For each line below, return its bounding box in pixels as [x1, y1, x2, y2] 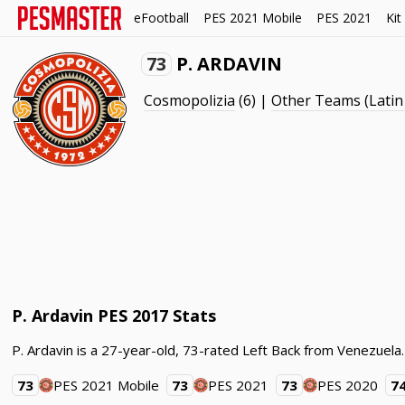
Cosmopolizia [144, 90, 236, 110]
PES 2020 [317, 376, 379, 394]
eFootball [134, 9, 189, 26]
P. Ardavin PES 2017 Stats [12, 305, 217, 326]
